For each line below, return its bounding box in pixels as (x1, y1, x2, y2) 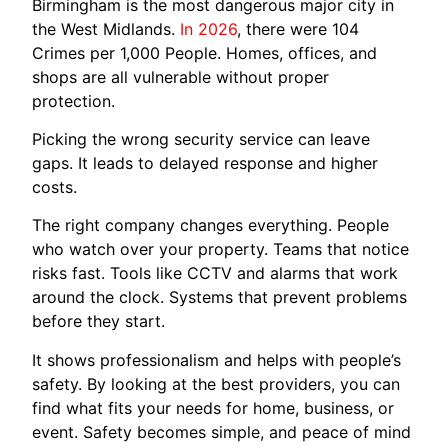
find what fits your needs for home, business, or (32, 397, 395, 418)
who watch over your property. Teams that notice (32, 239, 410, 260)
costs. (32, 176, 83, 197)
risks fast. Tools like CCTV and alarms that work (32, 263, 399, 284)
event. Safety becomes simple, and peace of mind (32, 421, 412, 442)
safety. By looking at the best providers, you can (32, 373, 401, 394)
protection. (32, 90, 121, 111)
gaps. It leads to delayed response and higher (32, 152, 379, 173)
